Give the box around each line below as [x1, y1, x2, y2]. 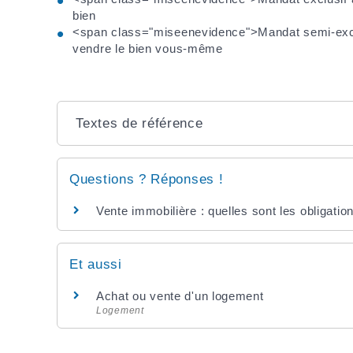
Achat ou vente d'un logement [96, 289, 264, 303]
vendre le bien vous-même [72, 41, 223, 55]
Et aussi [69, 257, 122, 273]
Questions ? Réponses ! [69, 171, 224, 187]
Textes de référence [76, 115, 203, 131]
